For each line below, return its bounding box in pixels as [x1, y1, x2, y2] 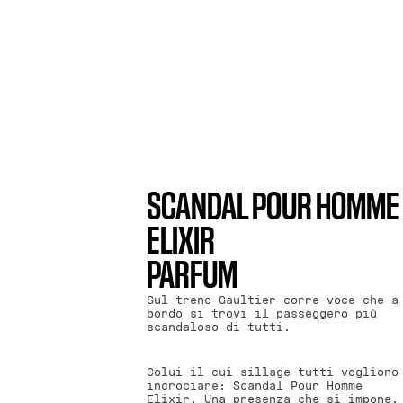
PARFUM [146, 258, 237, 295]
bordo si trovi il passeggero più [146, 307, 377, 321]
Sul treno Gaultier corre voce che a [146, 293, 399, 308]
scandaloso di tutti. [146, 320, 291, 335]
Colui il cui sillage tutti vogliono [146, 365, 399, 380]
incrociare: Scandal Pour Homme [146, 379, 363, 393]
